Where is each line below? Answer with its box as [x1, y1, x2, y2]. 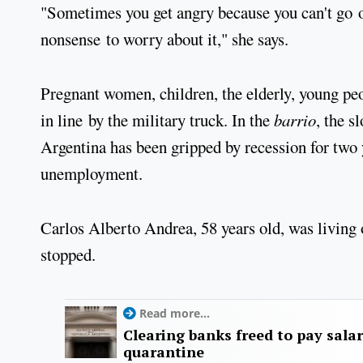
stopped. [41, 242, 96, 266]
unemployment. [41, 161, 143, 185]
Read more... [139, 305, 210, 322]
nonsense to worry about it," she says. [41, 28, 288, 51]
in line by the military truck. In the [41, 108, 274, 131]
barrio [274, 108, 316, 131]
